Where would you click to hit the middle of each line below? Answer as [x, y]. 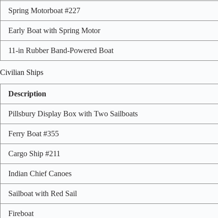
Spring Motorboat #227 [44, 10]
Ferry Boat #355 [34, 134]
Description [27, 94]
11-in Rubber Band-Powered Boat [61, 50]
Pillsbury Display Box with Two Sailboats [73, 114]
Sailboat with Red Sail [43, 194]
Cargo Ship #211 [34, 154]
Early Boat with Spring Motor [54, 30]
